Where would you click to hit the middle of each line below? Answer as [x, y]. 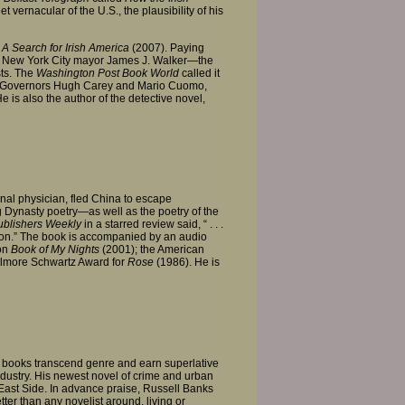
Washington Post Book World [106, 73]
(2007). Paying [167, 47]
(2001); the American [152, 250]
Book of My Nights [55, 250]
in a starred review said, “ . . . [152, 225]
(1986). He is [187, 263]
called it [199, 73]
